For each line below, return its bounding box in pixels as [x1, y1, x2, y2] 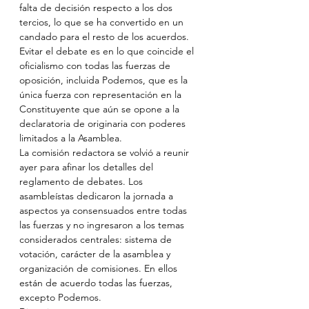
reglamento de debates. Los [19, 175, 146, 188]
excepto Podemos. [19, 291, 101, 303]
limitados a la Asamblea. [19, 132, 122, 144]
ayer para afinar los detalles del [19, 161, 156, 173]
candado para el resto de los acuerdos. [19, 30, 192, 43]
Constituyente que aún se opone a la [19, 103, 182, 115]
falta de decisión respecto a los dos [19, 1, 175, 14]
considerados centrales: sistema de [19, 233, 175, 246]
